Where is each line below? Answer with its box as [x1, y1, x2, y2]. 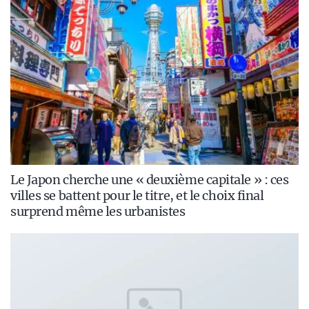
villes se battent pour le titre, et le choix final [10, 188, 264, 204]
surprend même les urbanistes [10, 203, 186, 220]
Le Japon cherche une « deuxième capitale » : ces [10, 172, 289, 188]
